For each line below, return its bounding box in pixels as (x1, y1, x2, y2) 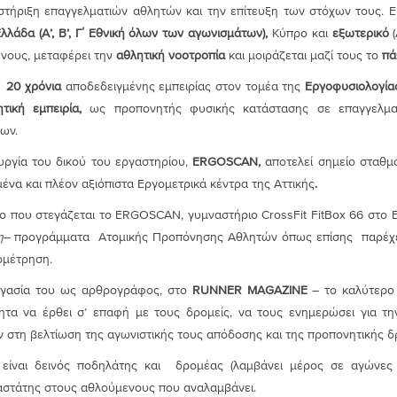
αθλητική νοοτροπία (115, 48, 225, 62)
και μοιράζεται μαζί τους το (224, 48, 382, 62)
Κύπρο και (271, 26, 332, 40)
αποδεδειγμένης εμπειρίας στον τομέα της (65, 79, 305, 93)
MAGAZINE (246, 283, 307, 297)
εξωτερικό (331, 26, 393, 40)
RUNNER (191, 283, 242, 297)
